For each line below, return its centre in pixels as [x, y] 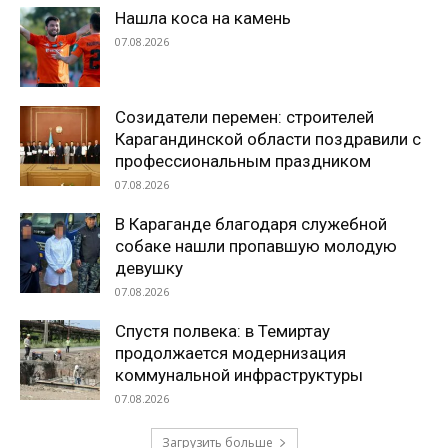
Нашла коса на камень [203, 18]
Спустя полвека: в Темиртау [222, 331]
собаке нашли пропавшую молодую [256, 246]
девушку [149, 268]
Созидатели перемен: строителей [244, 117]
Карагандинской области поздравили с [268, 139]
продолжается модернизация [230, 353]
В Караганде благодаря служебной [251, 224]
